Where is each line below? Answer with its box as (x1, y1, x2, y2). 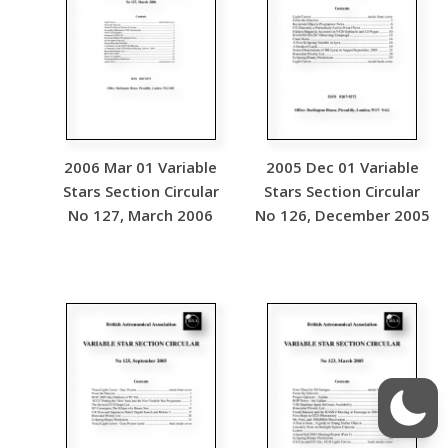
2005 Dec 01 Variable (265, 157, 419, 177)
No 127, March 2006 (68, 205, 214, 225)
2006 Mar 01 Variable (64, 157, 218, 177)
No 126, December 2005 (254, 205, 430, 225)
